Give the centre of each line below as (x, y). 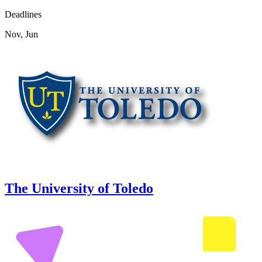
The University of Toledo (79, 188)
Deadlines (23, 14)
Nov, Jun (21, 34)
